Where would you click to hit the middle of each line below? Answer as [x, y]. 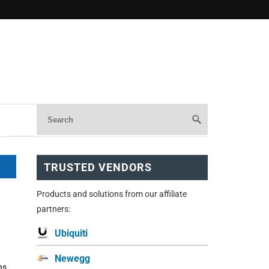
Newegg [72, 258]
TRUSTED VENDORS [98, 167]
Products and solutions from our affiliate [112, 194]
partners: [53, 209]
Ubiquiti [71, 233]
